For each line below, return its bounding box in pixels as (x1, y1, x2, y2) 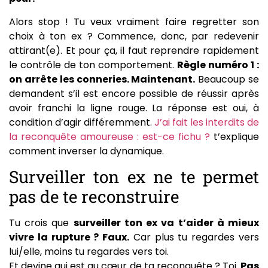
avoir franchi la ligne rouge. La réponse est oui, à (9, 100, 259, 115)
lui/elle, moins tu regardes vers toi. (9, 245, 169, 259)
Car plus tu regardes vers (129, 230, 260, 245)
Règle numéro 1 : (177, 57, 259, 72)
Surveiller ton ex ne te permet (9, 166, 259, 188)
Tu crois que (9, 216, 74, 230)
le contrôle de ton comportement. (9, 57, 177, 72)
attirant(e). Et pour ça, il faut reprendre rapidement (9, 43, 259, 57)
